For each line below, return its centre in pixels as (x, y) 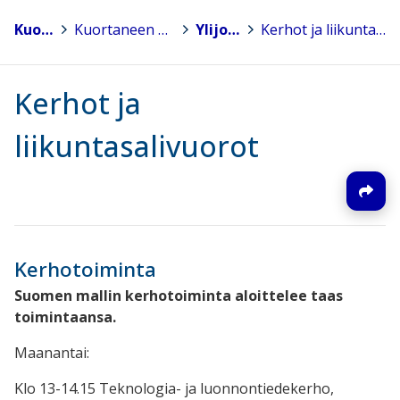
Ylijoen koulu (233, 29)
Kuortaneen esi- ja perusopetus (162, 29)
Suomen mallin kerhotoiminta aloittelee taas (179, 296)
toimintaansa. (65, 317)
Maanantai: (54, 353)
